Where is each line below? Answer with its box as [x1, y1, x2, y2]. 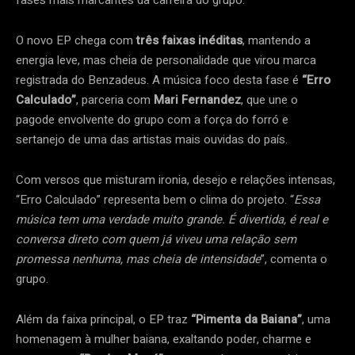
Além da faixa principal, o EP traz [16, 311, 191, 329]
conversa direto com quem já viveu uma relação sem [16, 231, 296, 249]
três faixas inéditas [133, 32, 242, 50]
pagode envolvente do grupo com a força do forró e [16, 111, 288, 129]
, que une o [241, 91, 298, 109]
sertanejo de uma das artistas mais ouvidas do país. [16, 131, 288, 149]
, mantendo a [242, 32, 311, 50]
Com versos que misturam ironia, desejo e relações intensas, [16, 171, 335, 189]
